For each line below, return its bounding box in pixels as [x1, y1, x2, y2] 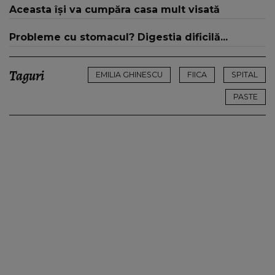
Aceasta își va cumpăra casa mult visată [9, 4, 220, 16]
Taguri [9, 67, 44, 86]
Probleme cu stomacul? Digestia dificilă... [9, 31, 228, 44]
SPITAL [231, 70, 258, 80]
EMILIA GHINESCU [96, 70, 163, 80]
